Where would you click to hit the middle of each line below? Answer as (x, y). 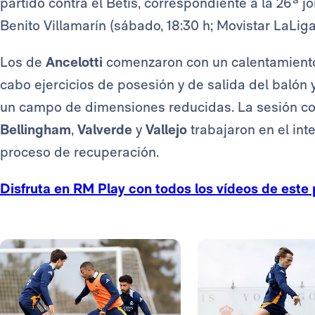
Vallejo (168, 130)
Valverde (107, 130)
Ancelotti (76, 62)
